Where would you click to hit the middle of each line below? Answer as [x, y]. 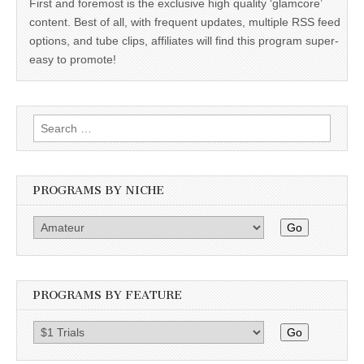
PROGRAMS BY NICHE [99, 190]
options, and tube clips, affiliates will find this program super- [184, 40]
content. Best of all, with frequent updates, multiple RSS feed [185, 22]
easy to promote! [73, 59]
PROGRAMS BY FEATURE [108, 295]
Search [51, 122]
